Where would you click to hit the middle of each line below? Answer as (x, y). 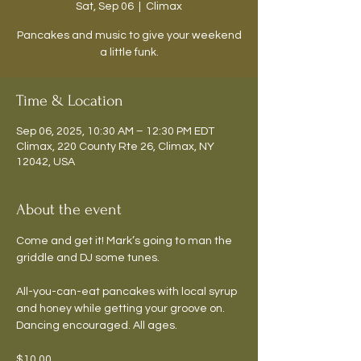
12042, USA (46, 162)
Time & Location (70, 101)
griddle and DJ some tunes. (88, 258)
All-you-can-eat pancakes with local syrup (128, 292)
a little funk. (129, 53)
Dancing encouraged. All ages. (97, 326)
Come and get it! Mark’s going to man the (125, 241)
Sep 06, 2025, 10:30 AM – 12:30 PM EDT (115, 132)
